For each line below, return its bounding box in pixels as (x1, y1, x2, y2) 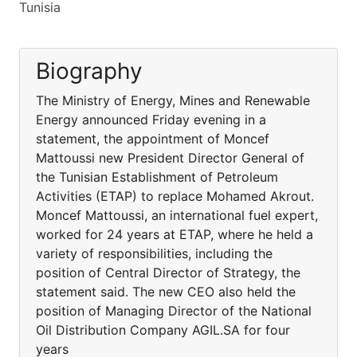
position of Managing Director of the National (36, 303, 312, 319)
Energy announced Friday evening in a (36, 112, 266, 127)
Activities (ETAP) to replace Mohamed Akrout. (36, 188, 314, 204)
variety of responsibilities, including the (36, 245, 273, 261)
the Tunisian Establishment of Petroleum (36, 169, 278, 185)
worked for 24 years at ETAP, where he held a (36, 226, 313, 242)
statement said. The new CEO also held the (36, 284, 296, 300)
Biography (36, 57, 143, 84)
